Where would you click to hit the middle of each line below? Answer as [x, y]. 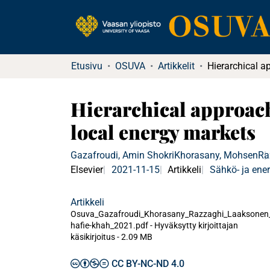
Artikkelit [176, 66]
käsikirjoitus [94, 237]
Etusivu [87, 66]
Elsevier [87, 170]
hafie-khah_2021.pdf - [112, 225]
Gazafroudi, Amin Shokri [122, 155]
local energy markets [163, 132]
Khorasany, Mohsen [216, 155]
